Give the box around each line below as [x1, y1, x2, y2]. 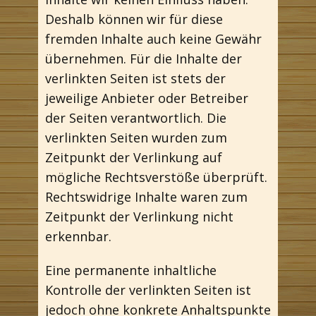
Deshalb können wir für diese [45, 11, 223, 28]
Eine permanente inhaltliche [45, 262, 217, 279]
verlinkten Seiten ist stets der [45, 70, 226, 87]
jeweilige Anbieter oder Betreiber [45, 90, 248, 107]
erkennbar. [45, 228, 111, 245]
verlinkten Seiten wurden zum [45, 129, 227, 146]
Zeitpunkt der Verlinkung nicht [45, 208, 233, 225]
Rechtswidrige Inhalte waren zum [45, 188, 248, 205]
